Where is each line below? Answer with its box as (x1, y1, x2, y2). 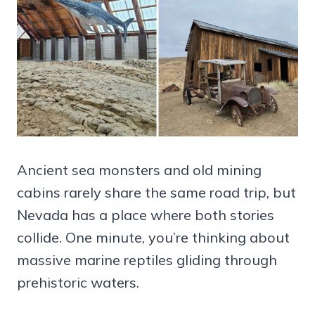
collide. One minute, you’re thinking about (17, 228, 290, 246)
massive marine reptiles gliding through (17, 250, 277, 269)
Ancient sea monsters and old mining (17, 160, 262, 179)
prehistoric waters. (17, 273, 139, 291)
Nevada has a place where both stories (17, 205, 274, 224)
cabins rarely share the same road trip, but (17, 183, 296, 201)
